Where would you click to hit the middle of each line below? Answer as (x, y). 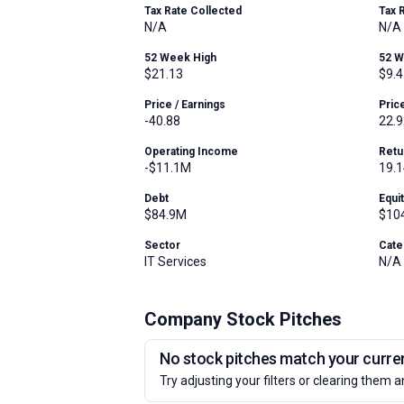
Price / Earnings (185, 105)
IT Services (175, 262)
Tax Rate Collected (193, 11)
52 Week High (180, 58)
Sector (162, 245)
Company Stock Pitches (243, 319)
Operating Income (191, 151)
